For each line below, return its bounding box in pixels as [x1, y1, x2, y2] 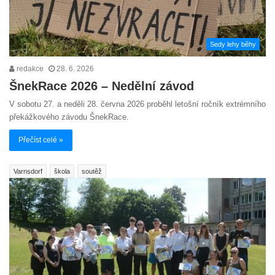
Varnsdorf [14, 168, 42, 176]
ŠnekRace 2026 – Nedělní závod [9, 79, 194, 93]
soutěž [82, 168, 102, 176]
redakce [15, 64, 44, 74]
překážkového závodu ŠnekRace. [9, 112, 129, 122]
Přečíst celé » [18, 136, 63, 145]
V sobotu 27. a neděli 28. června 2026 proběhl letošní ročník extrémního [9, 99, 266, 109]
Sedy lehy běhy [210, 41, 256, 48]
